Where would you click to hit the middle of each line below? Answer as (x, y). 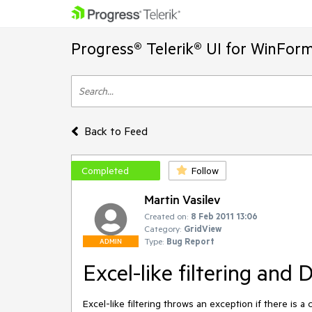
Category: (163, 228)
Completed (105, 171)
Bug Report (190, 241)
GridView (203, 228)
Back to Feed (116, 131)
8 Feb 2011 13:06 (224, 216)
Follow (205, 171)
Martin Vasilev (182, 199)
